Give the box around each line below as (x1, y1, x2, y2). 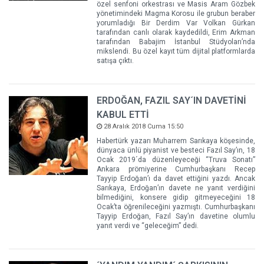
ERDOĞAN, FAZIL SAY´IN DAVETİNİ (97, 95, 247, 106)
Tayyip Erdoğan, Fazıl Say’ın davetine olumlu (97, 212, 255, 220)
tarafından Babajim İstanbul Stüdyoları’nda (97, 38, 255, 46)
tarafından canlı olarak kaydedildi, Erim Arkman (97, 28, 255, 37)
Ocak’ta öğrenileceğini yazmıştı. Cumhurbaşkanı (97, 203, 255, 211)
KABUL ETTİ (97, 109, 150, 120)
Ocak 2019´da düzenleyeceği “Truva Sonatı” (97, 156, 255, 164)
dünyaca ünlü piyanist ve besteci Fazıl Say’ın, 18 (97, 146, 255, 154)
